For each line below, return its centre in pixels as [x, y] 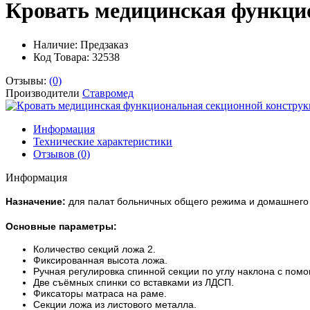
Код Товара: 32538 [76, 57]
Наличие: [57, 44]
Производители [44, 93]
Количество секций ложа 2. [94, 249]
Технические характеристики [103, 141]
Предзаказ [104, 44]
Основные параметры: [61, 226]
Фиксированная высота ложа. [100, 260]
